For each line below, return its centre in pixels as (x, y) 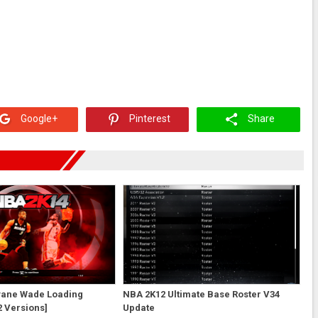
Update (138, 307)
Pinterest (149, 119)
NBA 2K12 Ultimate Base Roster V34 (201, 294)
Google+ (38, 119)
